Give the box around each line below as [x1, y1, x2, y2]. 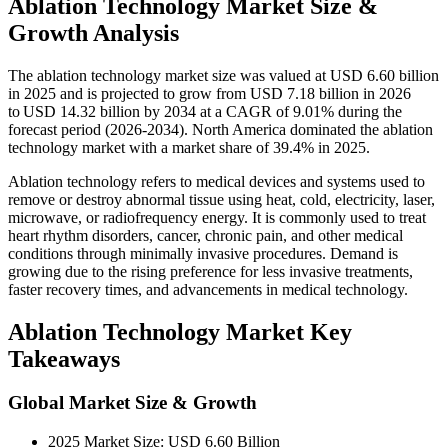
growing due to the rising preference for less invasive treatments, [8, 262, 413, 280]
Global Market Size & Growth [8, 392, 257, 414]
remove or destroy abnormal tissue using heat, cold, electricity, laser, [8, 190, 435, 208]
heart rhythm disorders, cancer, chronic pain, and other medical [8, 226, 403, 244]
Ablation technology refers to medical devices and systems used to [8, 172, 425, 190]
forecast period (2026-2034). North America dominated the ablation [8, 120, 433, 138]
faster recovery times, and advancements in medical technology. [8, 280, 408, 298]
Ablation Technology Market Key [8, 318, 352, 345]
